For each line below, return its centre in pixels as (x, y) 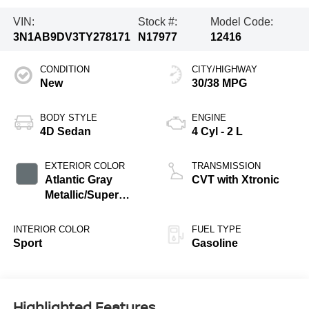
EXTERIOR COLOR (84, 166)
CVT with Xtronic (236, 180)
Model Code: (242, 21)
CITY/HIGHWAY (225, 70)
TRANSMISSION (226, 166)
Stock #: (158, 21)
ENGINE (209, 118)
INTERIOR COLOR (51, 230)
